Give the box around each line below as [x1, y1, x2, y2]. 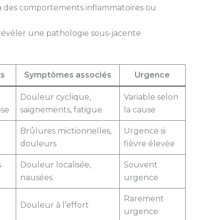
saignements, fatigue [20, 105, 102, 114]
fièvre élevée [123, 138, 175, 148]
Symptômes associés [24, 70, 111, 80]
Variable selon [123, 92, 178, 102]
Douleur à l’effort [20, 200, 89, 210]
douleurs [20, 138, 56, 148]
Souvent [123, 160, 158, 169]
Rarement [123, 193, 164, 203]
